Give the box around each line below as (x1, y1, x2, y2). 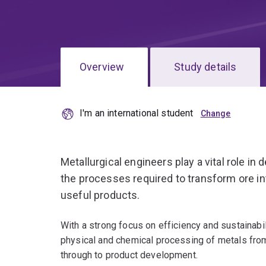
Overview (80, 61, 125, 74)
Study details (174, 61, 237, 74)
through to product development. (61, 249, 198, 261)
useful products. (61, 189, 140, 202)
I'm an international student (80, 107, 194, 119)
